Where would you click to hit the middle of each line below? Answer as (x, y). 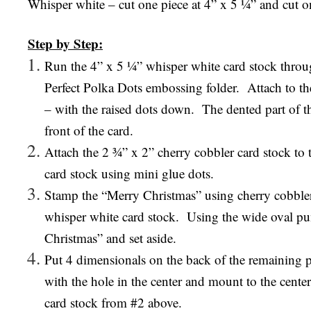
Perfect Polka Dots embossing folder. (142, 87)
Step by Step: (65, 44)
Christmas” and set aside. (110, 238)
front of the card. (89, 130)
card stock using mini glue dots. (129, 173)
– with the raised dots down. (119, 109)
